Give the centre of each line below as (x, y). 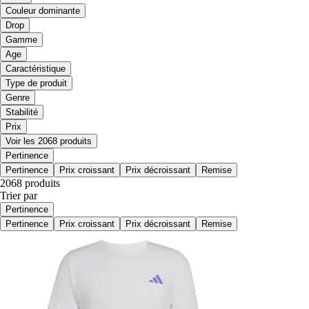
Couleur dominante (43, 11)
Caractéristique (36, 69)
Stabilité (22, 112)
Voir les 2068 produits (49, 141)
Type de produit (36, 83)
